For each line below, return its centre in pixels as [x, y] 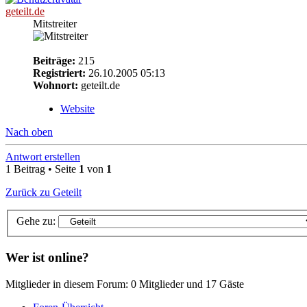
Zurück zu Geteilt [44, 192]
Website [77, 108]
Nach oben [29, 132]
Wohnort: [56, 85]
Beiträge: [54, 60]
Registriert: [59, 73]
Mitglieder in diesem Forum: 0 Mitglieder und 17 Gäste [125, 284]
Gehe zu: [36, 221]
